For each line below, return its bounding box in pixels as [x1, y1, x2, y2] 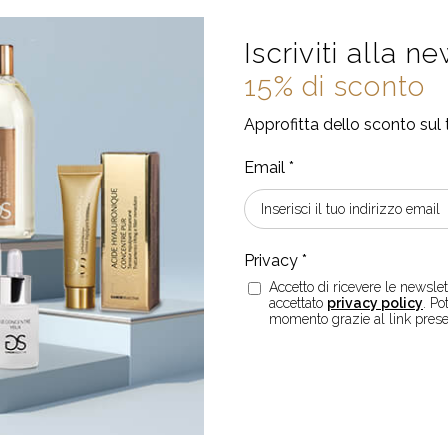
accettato [269, 294, 327, 311]
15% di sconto [244, 69, 426, 103]
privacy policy [327, 294, 423, 311]
